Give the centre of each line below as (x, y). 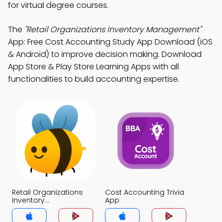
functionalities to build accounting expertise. (94, 79)
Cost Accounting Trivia (145, 192)
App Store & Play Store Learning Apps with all (93, 67)
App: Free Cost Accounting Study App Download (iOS (110, 42)
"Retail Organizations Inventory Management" (113, 29)
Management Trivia (46, 208)
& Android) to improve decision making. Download (105, 54)
